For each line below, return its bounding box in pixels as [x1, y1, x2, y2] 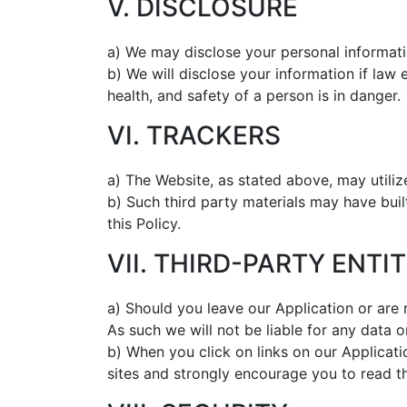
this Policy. [107, 214, 181, 233]
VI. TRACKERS [107, 120, 281, 151]
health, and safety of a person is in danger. [107, 86, 401, 104]
